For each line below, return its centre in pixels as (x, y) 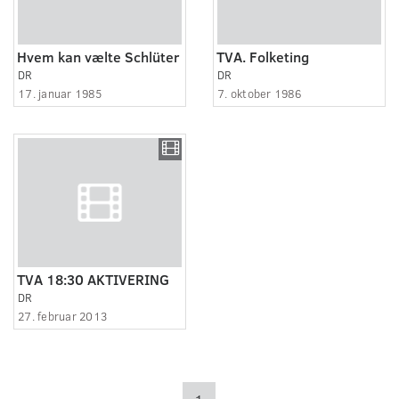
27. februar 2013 (63, 316)
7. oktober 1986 (259, 93)
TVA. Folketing (263, 56)
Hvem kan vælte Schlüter (98, 56)
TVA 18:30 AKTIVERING (93, 279)
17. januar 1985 (60, 93)
